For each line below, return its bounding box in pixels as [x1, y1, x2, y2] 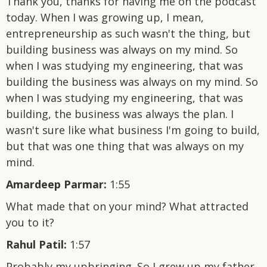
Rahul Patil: [6, 237, 67, 252]
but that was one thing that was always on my [6, 138, 244, 153]
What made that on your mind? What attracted [6, 198, 249, 213]
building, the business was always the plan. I [6, 106, 234, 121]
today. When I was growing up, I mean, [6, 10, 204, 24]
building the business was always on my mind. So [6, 74, 258, 89]
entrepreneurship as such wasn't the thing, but [6, 26, 250, 41]
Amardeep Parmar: [6, 176, 107, 191]
